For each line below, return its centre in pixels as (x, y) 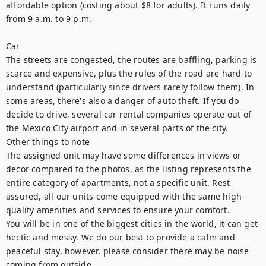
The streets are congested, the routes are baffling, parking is (132, 60)
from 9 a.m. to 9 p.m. (49, 19)
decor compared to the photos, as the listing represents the (129, 169)
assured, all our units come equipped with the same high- (126, 196)
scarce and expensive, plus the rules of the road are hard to (129, 73)
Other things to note (48, 142)
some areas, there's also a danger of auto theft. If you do (123, 101)
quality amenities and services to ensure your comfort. (118, 210)
